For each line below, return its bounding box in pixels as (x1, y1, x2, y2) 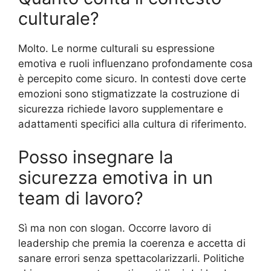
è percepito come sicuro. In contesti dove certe (18, 72, 246, 85)
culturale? (18, 7, 99, 29)
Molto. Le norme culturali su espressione (18, 42, 215, 54)
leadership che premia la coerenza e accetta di (18, 237, 246, 250)
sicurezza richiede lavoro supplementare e (18, 102, 223, 115)
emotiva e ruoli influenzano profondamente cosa (18, 57, 253, 70)
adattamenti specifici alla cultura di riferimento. (18, 117, 247, 130)
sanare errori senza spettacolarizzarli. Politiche (18, 252, 244, 265)
